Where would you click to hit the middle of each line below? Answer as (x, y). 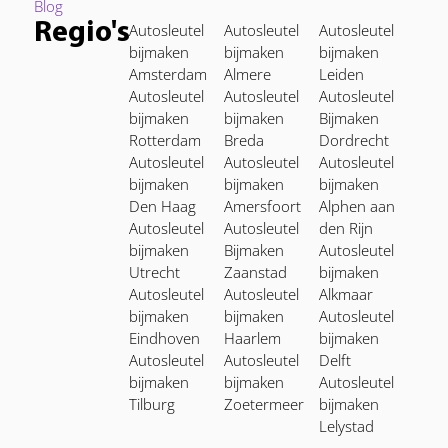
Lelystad (346, 426)
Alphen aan (357, 206)
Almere (247, 74)
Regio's (82, 33)
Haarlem (252, 338)
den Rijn (346, 228)
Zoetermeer (264, 404)
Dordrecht (354, 140)
